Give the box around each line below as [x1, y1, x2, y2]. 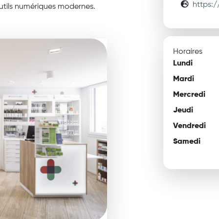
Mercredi [173, 91, 205, 99]
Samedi [173, 138, 200, 146]
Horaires [173, 48, 202, 56]
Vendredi [173, 122, 206, 130]
